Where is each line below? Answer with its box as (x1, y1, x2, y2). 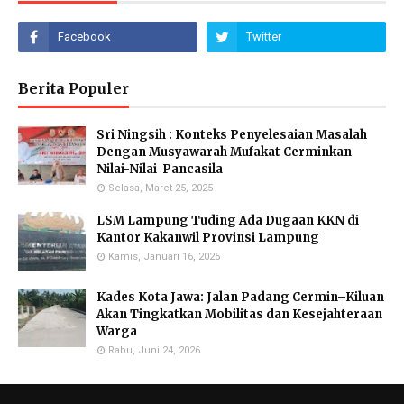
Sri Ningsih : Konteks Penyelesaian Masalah (96, 127, 367, 142)
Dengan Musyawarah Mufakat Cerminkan (96, 144, 352, 160)
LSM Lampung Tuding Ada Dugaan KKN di (96, 213, 359, 228)
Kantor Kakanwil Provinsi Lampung (96, 230, 322, 245)
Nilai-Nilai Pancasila (96, 161, 223, 177)
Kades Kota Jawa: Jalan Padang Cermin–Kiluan (96, 289, 384, 305)
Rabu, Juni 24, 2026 (108, 344, 200, 356)
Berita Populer (18, 79, 129, 97)
